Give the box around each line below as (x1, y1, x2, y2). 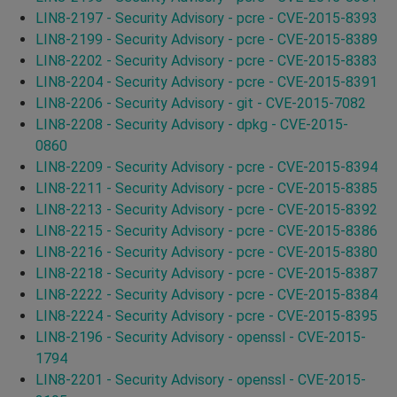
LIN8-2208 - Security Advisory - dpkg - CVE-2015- (35, 115, 348, 133)
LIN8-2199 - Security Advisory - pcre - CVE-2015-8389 (35, 30, 378, 48)
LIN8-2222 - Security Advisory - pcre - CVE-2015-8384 (35, 285, 378, 303)
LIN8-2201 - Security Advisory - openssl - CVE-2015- (35, 370, 366, 388)
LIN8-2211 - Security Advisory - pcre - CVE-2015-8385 (35, 179, 378, 197)
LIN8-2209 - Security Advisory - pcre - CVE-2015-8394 (35, 158, 378, 175)
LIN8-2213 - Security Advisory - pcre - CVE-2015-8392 (35, 200, 378, 218)
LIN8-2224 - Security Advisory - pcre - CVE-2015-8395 (35, 307, 378, 324)
